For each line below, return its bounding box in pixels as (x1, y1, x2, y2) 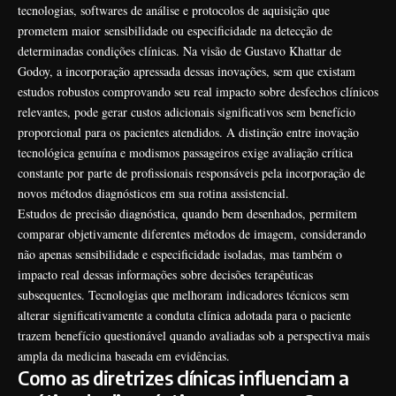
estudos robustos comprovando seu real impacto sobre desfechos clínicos (18, 83, 378, 101)
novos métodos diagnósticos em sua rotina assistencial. (18, 185, 289, 202)
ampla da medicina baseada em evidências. (18, 347, 234, 365)
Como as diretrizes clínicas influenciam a (18, 366, 349, 391)
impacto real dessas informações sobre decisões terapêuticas (18, 266, 313, 284)
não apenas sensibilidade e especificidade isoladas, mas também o (18, 246, 342, 263)
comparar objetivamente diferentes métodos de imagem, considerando (18, 225, 366, 243)
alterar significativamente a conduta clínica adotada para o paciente (18, 307, 351, 324)
